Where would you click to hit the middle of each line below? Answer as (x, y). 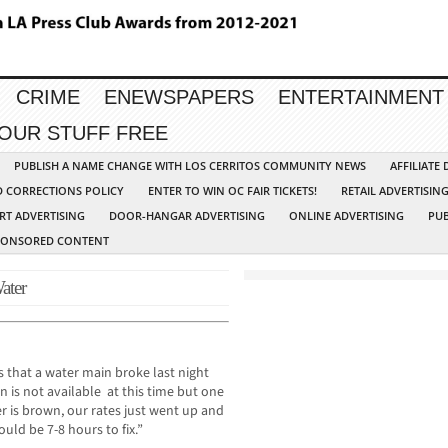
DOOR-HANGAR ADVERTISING (187, 216)
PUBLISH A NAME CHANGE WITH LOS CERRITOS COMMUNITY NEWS (190, 166)
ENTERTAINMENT (361, 97)
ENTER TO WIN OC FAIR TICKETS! (232, 191)
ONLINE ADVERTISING (346, 216)
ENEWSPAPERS (179, 97)
